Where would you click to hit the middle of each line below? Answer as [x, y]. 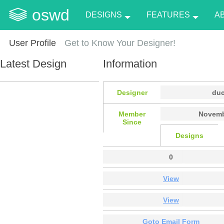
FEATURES [168, 15]
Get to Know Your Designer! [120, 43]
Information [130, 63]
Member [132, 114]
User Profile [32, 43]
